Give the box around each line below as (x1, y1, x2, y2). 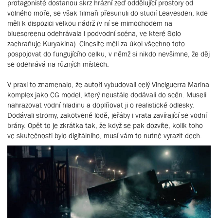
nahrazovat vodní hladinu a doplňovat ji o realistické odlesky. (7, 101, 194, 109)
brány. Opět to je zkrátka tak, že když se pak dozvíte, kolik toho (7, 121, 203, 130)
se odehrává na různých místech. (7, 60, 109, 69)
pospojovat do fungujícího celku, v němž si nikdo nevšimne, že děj (7, 50, 210, 58)
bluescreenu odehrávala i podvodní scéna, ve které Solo (7, 29, 181, 38)
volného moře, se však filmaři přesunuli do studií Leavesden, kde (7, 9, 208, 18)
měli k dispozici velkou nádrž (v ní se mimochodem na (7, 19, 172, 28)
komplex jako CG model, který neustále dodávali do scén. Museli (7, 91, 206, 99)
